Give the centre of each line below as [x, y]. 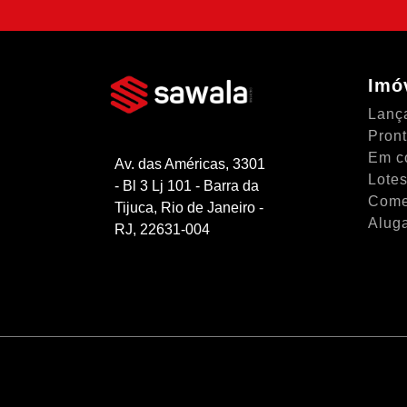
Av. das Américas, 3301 [190, 164]
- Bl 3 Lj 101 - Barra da [187, 185]
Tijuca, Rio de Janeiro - [189, 207]
